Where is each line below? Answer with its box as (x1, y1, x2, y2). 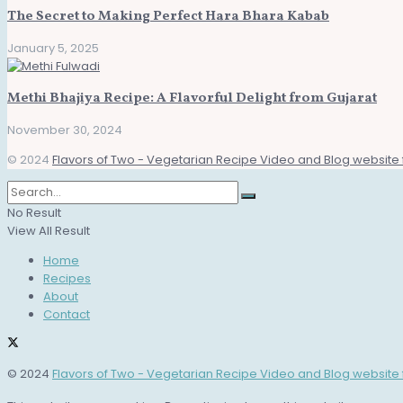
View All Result (7, 222, 90, 240)
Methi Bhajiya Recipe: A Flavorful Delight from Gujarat (7, 89, 377, 109)
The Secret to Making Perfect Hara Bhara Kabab (7, 6, 329, 26)
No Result (7, 204, 61, 222)
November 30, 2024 (7, 121, 122, 139)
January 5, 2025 (7, 39, 99, 57)
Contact (43, 306, 90, 324)
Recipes (43, 270, 91, 288)
